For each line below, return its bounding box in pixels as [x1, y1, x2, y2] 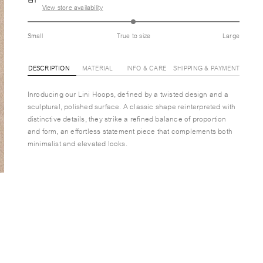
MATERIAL [82, 62, 113, 73]
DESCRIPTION [28, 62, 70, 73]
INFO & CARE [126, 62, 167, 73]
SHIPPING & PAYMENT [173, 62, 240, 73]
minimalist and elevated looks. [27, 137, 127, 149]
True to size [116, 30, 151, 41]
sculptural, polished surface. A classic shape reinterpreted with [27, 100, 236, 112]
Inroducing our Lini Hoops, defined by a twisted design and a [27, 87, 228, 100]
